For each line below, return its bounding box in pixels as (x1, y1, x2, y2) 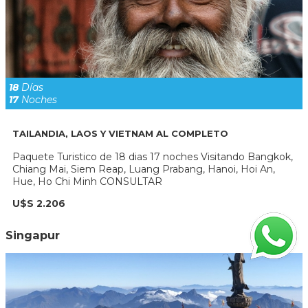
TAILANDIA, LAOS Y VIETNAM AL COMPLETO (12, 128, 228, 139)
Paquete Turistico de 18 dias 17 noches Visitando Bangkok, (12, 151, 293, 164)
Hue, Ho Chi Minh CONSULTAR (12, 175, 162, 188)
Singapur (5, 228, 60, 242)
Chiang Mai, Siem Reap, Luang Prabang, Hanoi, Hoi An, (12, 163, 275, 176)
